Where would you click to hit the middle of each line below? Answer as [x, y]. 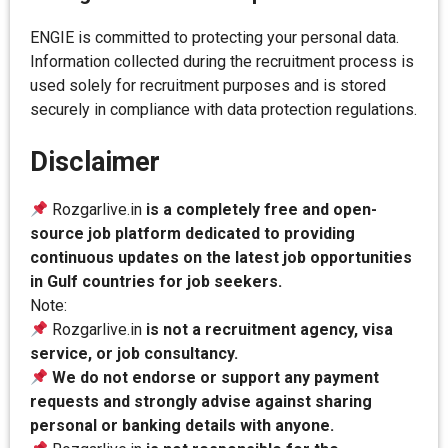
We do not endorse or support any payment [216, 377]
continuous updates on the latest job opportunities [221, 257]
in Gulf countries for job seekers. [156, 281]
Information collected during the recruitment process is [222, 61]
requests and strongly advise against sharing [201, 401]
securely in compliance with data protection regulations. [223, 109]
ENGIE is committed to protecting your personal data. [214, 37]
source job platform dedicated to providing [192, 233]
